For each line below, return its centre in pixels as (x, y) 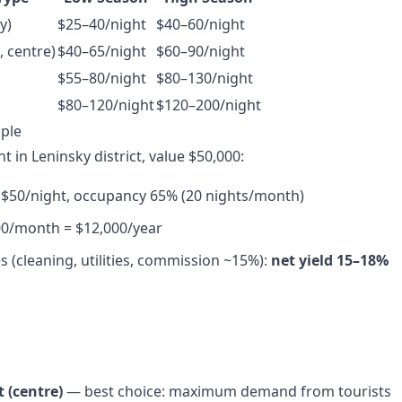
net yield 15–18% (330, 260)
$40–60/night (201, 24)
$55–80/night (102, 78)
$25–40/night (102, 24)
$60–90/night (201, 51)
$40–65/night (102, 51)
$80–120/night (106, 105)
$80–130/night (205, 78)
